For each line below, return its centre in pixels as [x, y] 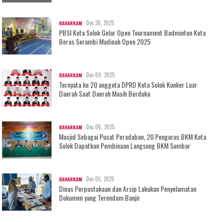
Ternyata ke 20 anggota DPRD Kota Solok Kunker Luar [128, 85]
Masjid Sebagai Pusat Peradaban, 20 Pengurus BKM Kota [133, 137]
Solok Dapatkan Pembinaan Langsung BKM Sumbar [125, 146]
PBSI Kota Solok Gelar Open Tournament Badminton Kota [133, 33]
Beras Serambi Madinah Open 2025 [105, 42]
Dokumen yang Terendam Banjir [100, 198]
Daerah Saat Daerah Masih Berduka [105, 94]
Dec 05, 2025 [100, 179]
